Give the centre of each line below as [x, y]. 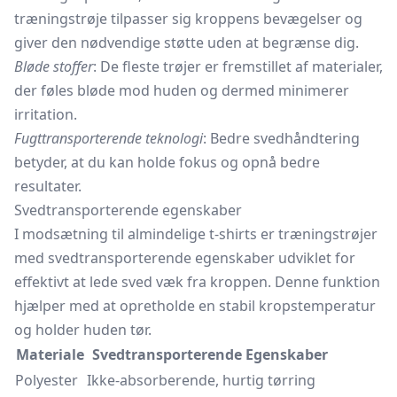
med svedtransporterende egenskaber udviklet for [185, 258]
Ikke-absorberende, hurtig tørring [201, 380]
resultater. [48, 186]
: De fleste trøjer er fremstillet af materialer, [238, 66]
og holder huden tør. [83, 330]
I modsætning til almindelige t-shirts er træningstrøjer [196, 234]
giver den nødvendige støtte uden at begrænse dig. [187, 43]
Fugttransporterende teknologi [109, 138]
